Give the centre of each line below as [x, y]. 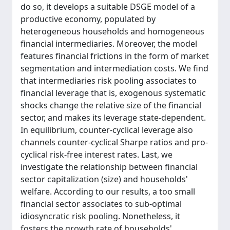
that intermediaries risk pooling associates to [109, 81]
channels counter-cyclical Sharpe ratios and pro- [114, 142]
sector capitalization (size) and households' [104, 179]
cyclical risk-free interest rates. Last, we [97, 155]
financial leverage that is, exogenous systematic [113, 93]
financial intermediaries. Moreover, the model [109, 44]
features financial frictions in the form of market [115, 56]
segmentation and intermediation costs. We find [114, 68]
